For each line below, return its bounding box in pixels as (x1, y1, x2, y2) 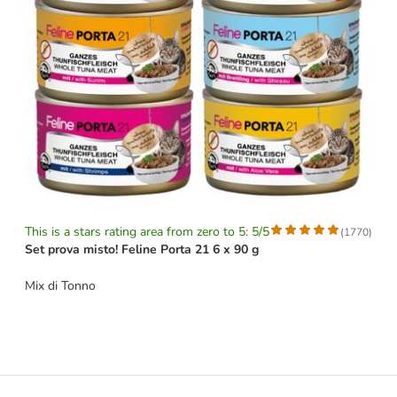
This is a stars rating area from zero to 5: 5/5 (25, 223, 269, 240)
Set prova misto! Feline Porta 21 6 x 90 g (25, 241, 259, 258)
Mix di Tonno (25, 277, 96, 294)
